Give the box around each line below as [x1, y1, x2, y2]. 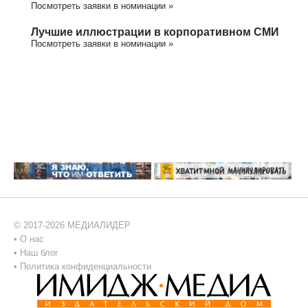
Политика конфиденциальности [20, 261, 151, 272]
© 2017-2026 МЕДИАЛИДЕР [14, 220, 131, 231]
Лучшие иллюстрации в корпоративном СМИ [31, 25, 279, 38]
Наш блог [20, 247, 58, 258]
